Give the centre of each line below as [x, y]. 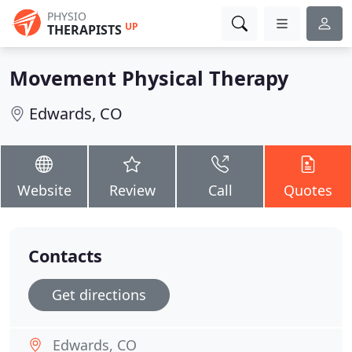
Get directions [99, 295]
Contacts [65, 256]
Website [44, 190]
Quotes [308, 190]
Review [132, 190]
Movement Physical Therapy [149, 78]
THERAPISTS [84, 30]
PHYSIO [67, 16]
